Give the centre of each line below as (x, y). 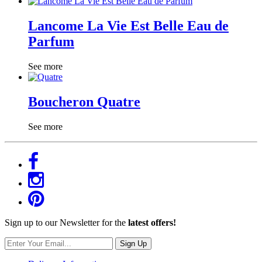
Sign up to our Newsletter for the (66, 222)
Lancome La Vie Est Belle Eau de (128, 26)
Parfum (51, 42)
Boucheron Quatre (84, 101)
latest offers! (152, 222)
